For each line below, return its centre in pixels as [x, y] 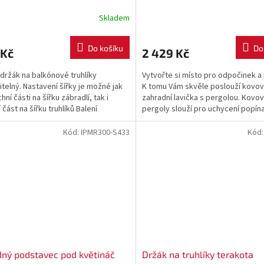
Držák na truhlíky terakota [197, 255]
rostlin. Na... [162, 120]
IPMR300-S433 [105, 132]
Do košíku [105, 48]
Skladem [114, 19]
